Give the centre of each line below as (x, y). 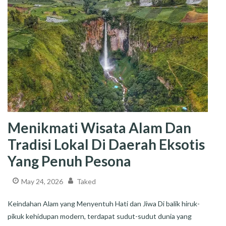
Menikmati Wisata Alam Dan (99, 128)
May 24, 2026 (42, 182)
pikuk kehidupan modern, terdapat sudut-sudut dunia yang (100, 216)
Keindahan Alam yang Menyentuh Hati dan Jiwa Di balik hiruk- (104, 203)
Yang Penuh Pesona (69, 161)
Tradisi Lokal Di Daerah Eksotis (106, 145)
